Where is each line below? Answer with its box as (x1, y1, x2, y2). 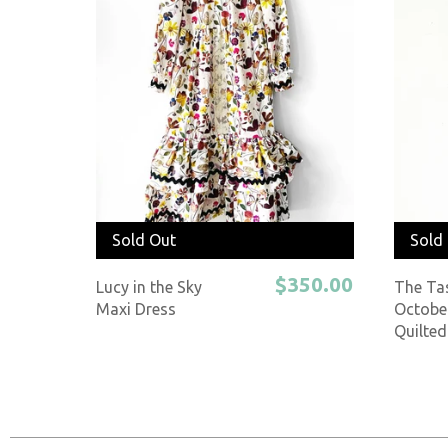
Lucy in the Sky (96, 278, 203, 297)
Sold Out (111, 231, 176, 250)
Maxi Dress (96, 300, 177, 319)
